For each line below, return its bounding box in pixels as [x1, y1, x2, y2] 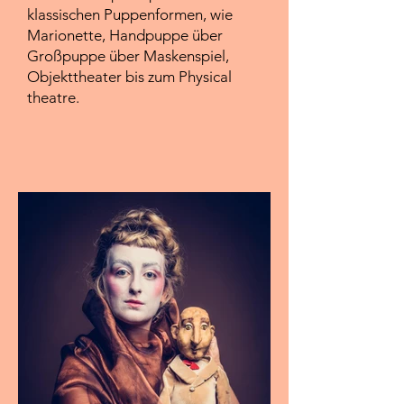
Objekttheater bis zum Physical [27, 68, 232, 86]
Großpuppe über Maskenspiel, [27, 47, 229, 65]
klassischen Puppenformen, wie [27, 5, 233, 23]
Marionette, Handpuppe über [27, 26, 223, 44]
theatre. [27, 88, 79, 106]
